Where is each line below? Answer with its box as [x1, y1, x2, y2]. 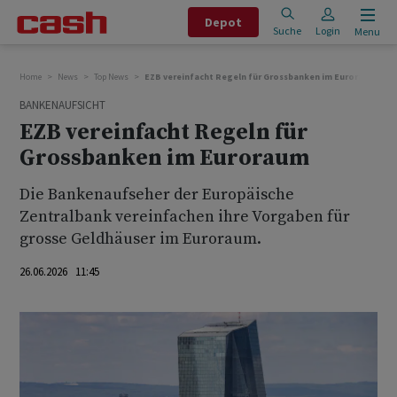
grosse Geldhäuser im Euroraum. [19, 229, 261, 249]
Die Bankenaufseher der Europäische [19, 184, 294, 205]
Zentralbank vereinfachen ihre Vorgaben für [19, 206, 350, 227]
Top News [94, 71, 128, 82]
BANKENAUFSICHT [19, 97, 105, 113]
